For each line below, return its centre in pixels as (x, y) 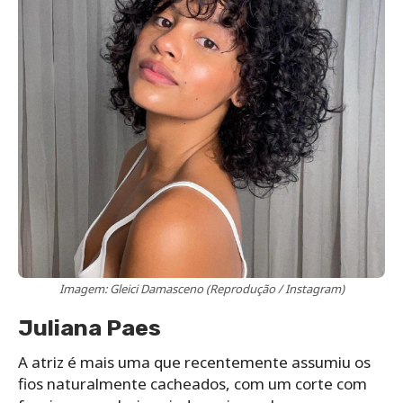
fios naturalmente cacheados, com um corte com (193, 383)
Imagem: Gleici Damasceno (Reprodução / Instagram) (201, 288)
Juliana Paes (90, 327)
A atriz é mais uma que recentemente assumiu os (194, 362)
